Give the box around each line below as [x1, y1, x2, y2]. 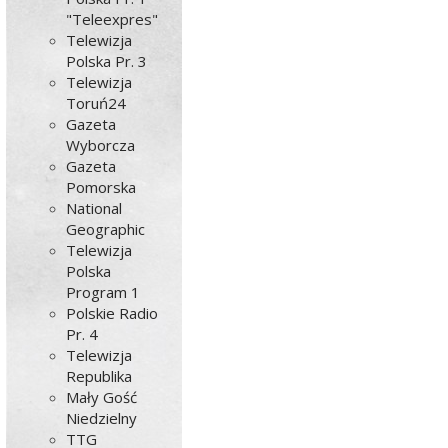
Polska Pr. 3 [66, 51, 148, 71]
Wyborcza [66, 135, 136, 155]
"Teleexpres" [66, 9, 159, 29]
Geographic [66, 219, 146, 239]
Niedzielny [66, 408, 138, 428]
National [66, 198, 123, 218]
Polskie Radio [66, 303, 159, 323]
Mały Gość [66, 387, 138, 407]
